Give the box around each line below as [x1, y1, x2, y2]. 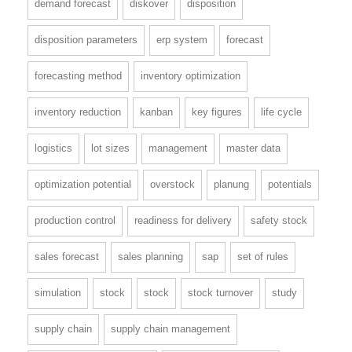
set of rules [237, 251, 288, 263]
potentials [268, 178, 312, 191]
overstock [150, 178, 195, 191]
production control [35, 214, 115, 227]
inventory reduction [35, 106, 121, 119]
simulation [35, 287, 81, 299]
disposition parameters [35, 34, 137, 46]
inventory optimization [141, 70, 240, 82]
